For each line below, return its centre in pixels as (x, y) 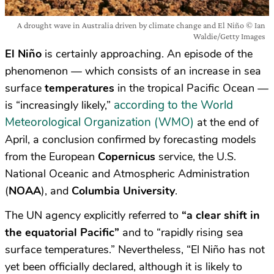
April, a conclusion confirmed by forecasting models (131, 139)
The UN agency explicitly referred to (93, 215)
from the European (51, 157)
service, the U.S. (196, 157)
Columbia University (123, 191)
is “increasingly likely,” (59, 105)
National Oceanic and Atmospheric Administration (127, 174)
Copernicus (127, 157)
